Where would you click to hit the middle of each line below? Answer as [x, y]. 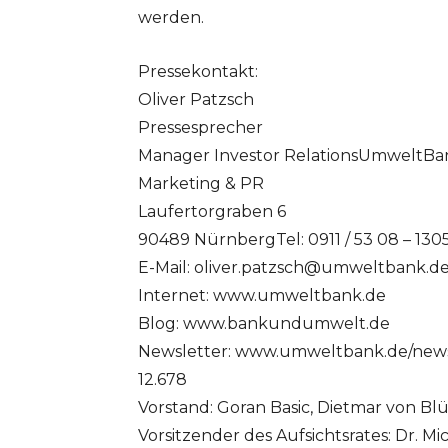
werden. [171, 18]
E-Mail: [166, 268]
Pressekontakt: [198, 72]
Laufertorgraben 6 [212, 212]
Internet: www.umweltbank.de [262, 296]
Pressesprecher [200, 128]
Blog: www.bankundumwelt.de [264, 324]
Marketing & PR [201, 184]
